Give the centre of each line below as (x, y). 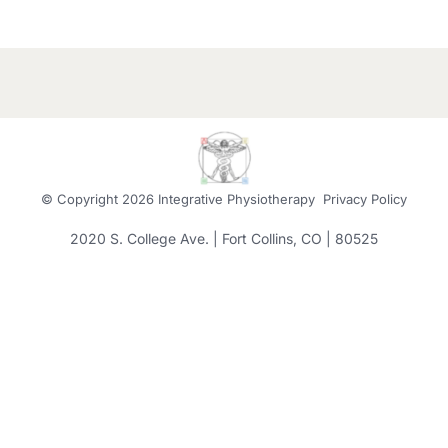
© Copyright (81, 199)
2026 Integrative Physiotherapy (222, 199)
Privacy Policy (365, 199)
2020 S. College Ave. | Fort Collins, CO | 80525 (224, 238)
